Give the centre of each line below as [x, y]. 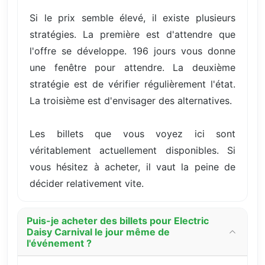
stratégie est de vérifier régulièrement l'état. [132, 84]
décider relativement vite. [87, 183]
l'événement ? [59, 243]
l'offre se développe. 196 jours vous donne [132, 51]
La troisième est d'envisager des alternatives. [131, 100]
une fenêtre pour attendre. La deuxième [132, 67]
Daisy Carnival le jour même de [98, 232]
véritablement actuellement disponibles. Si [132, 150]
